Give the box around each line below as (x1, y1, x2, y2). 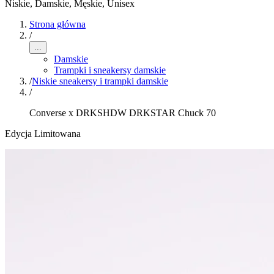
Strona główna (29, 19, 86, 29)
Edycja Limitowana (5, 128, 81, 139)
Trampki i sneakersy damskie (54, 65, 166, 75)
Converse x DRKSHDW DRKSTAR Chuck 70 (29, 108, 216, 118)
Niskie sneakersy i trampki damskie (32, 76, 168, 86)
